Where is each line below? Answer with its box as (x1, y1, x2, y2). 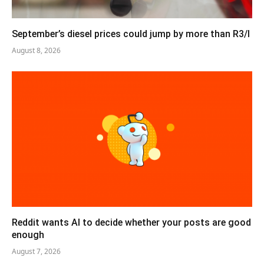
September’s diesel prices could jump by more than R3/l (12, 28, 252, 40)
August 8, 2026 (12, 45, 61, 56)
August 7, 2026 (12, 246, 61, 256)
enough (12, 229, 44, 240)
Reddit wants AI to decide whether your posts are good (12, 216, 251, 228)
